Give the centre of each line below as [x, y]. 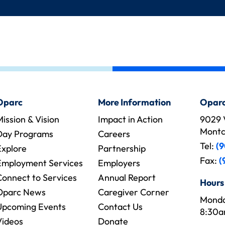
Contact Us [120, 207]
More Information [134, 102]
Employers [119, 163]
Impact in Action [130, 119]
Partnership [122, 148]
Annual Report [127, 178]
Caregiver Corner [134, 192]
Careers [114, 134]
